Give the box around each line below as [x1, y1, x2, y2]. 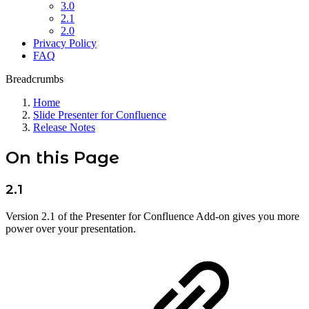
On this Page [6, 147, 119, 168]
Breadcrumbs [6, 73, 63, 85]
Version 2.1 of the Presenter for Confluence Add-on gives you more [6, 210, 299, 222]
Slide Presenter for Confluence [33, 109, 166, 121]
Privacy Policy [33, 37, 97, 49]
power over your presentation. [6, 222, 136, 235]
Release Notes [33, 121, 95, 133]
